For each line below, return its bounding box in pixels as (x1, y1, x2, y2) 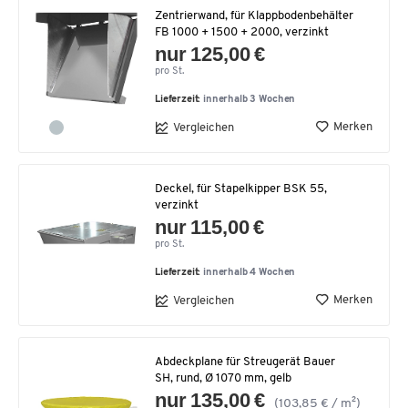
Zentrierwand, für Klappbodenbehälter (155, 10, 353, 22)
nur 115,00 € (155, 216, 265, 239)
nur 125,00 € (155, 43, 266, 66)
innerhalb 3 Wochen (203, 95, 296, 105)
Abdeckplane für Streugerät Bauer (155, 356, 335, 368)
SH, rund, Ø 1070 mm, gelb (155, 372, 291, 384)
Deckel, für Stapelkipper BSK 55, (155, 183, 327, 195)
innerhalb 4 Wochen (203, 268, 296, 278)
